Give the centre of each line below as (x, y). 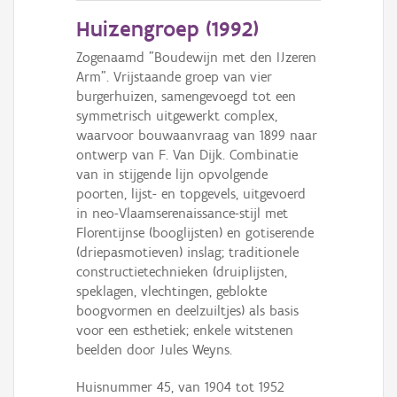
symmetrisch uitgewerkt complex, (177, 115)
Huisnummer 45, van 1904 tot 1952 (180, 386)
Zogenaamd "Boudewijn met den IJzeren (196, 57)
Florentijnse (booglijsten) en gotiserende (195, 232)
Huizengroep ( (144, 28)
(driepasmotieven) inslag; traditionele (187, 252)
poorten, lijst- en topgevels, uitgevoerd (191, 193)
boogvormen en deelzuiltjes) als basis (187, 310)
